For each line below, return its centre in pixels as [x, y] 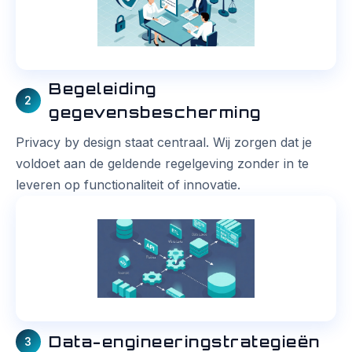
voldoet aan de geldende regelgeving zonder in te [162, 164]
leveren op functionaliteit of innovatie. [128, 185]
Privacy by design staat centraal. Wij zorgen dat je [164, 143]
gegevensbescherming [155, 113]
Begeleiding [103, 89]
